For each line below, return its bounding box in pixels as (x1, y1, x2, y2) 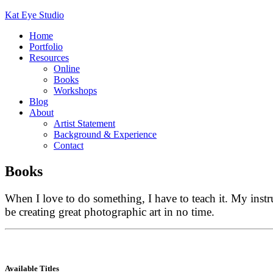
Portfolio (29, 41, 63, 52)
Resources (29, 52, 69, 63)
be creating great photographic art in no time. (5, 205, 214, 218)
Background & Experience (54, 129, 157, 140)
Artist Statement (54, 118, 115, 129)
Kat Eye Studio (5, 10, 64, 20)
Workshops (54, 85, 97, 96)
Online (54, 63, 80, 74)
